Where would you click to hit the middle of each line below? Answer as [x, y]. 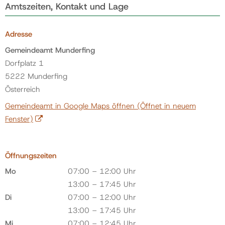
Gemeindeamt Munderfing [50, 50]
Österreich [23, 89]
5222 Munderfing [36, 76]
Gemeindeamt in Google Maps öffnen [70, 106]
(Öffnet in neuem [165, 106]
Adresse [19, 34]
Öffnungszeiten [31, 155]
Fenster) [19, 119]
